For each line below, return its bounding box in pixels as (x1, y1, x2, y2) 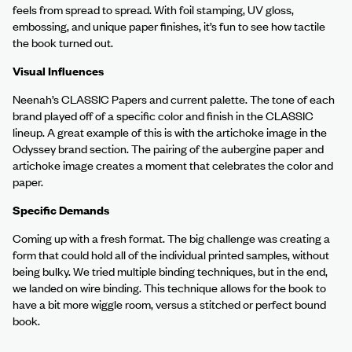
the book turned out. (13, 34, 113, 50)
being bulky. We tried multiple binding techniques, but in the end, (13, 262, 328, 279)
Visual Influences (13, 62, 104, 79)
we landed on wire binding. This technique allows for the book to (13, 279, 326, 295)
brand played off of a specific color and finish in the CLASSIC (13, 107, 313, 123)
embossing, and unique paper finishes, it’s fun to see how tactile (13, 17, 325, 34)
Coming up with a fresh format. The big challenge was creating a (13, 229, 330, 246)
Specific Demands (13, 201, 109, 218)
